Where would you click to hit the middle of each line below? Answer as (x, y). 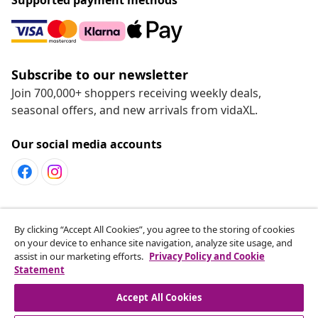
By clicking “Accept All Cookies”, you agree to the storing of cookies (154, 229)
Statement (39, 270)
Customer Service (73, 227)
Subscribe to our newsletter (100, 74)
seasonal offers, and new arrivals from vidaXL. (135, 110)
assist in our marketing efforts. (80, 256)
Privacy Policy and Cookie (207, 256)
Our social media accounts (87, 144)
